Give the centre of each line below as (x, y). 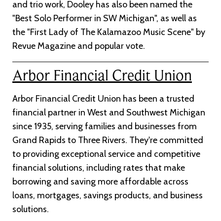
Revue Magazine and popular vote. (79, 46)
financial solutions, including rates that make (99, 168)
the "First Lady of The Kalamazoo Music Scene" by (109, 32)
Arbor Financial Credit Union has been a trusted (103, 99)
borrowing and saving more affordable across (100, 182)
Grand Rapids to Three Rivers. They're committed (108, 140)
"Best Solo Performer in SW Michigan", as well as (105, 18)
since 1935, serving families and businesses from (105, 127)
